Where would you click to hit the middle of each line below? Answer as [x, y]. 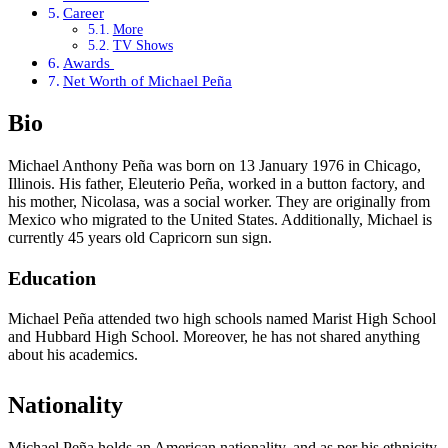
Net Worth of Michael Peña [148, 81]
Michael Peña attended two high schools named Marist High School [222, 319]
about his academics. [73, 355]
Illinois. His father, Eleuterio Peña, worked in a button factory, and [216, 184]
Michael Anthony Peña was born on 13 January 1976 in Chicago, [214, 166]
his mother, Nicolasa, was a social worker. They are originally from [219, 202]
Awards [89, 63]
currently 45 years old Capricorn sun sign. [140, 238]
